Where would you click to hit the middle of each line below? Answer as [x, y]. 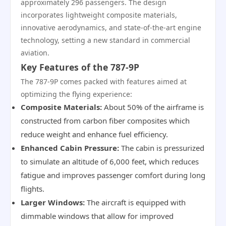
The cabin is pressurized [162, 148]
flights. [33, 189]
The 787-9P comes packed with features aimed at [104, 81]
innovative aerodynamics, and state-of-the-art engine [111, 27]
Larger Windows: [53, 202]
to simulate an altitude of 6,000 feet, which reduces [110, 161]
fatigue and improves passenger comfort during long [113, 175]
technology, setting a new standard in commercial [105, 40]
